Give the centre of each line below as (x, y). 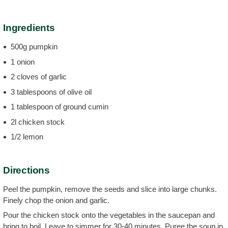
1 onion (23, 62)
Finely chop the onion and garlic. (56, 200)
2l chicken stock (38, 122)
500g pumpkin (34, 47)
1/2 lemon (27, 137)
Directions (26, 170)
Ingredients (29, 28)
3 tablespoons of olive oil (51, 92)
